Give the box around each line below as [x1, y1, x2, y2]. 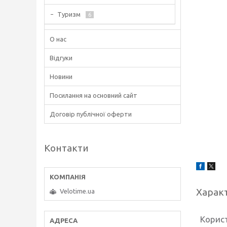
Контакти [44, 142, 89, 154]
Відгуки [50, 54, 72, 61]
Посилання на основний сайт [50, 92, 137, 99]
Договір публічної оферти [50, 110, 132, 118]
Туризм [57, 11, 81, 18]
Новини [50, 73, 72, 80]
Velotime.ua [60, 187, 95, 195]
